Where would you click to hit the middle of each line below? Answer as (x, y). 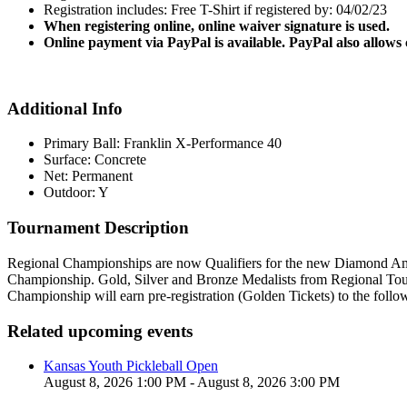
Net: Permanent (88, 176)
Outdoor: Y (76, 193)
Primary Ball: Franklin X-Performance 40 (163, 144)
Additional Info (65, 108)
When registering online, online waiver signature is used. (217, 26)
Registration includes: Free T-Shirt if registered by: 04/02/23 (215, 10)
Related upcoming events (100, 331)
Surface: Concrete (95, 160)
